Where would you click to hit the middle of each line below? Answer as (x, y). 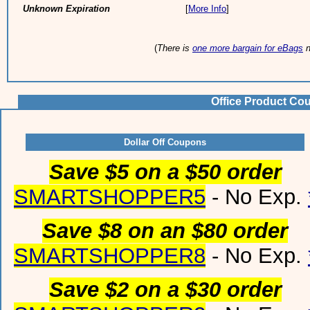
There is (175, 48)
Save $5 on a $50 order (165, 172)
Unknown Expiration (66, 9)
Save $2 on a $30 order (165, 290)
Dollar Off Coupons (165, 142)
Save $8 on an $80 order (165, 231)
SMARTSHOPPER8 (110, 256)
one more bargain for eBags (248, 48)
